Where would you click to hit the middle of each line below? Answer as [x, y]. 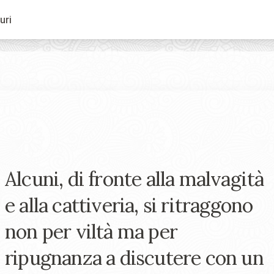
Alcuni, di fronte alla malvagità [135, 179]
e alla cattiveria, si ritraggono [129, 205]
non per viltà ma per [91, 231]
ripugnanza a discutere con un [134, 257]
